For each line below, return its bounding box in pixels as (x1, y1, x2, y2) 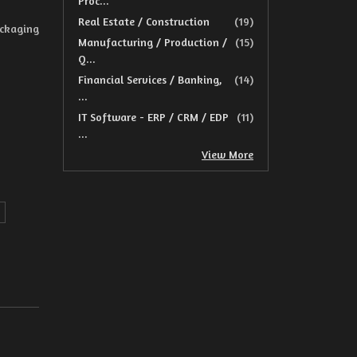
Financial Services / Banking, (78, 73, 222, 86)
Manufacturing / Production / (78, 35, 227, 49)
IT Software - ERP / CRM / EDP (78, 110, 229, 124)
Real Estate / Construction (78, 14, 210, 28)
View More (202, 147, 253, 161)
